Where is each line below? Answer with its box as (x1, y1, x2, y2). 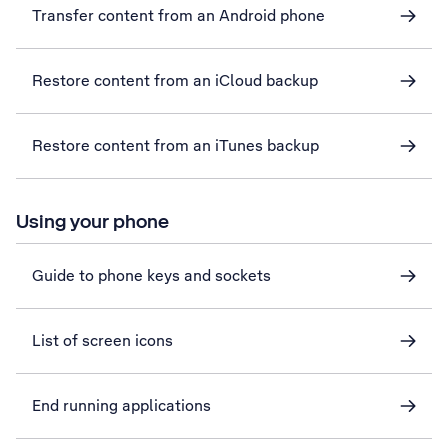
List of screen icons (32, 330, 173, 351)
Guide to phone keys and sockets (32, 265, 271, 286)
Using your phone (16, 208, 169, 234)
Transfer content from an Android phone (32, 5, 325, 26)
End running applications (32, 395, 211, 416)
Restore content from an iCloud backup (32, 70, 318, 91)
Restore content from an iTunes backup (32, 135, 319, 156)
